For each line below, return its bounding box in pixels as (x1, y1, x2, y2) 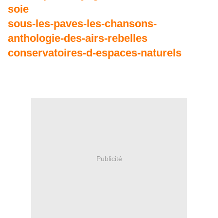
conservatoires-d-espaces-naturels (8, 47, 182, 59)
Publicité (96, 154, 122, 163)
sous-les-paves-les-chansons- (8, 18, 157, 30)
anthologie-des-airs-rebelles (8, 32, 147, 45)
